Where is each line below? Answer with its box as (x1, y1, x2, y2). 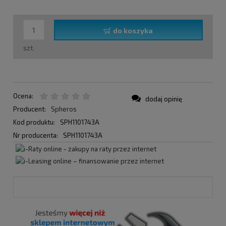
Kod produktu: (13, 118, 56, 126)
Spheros (50, 104, 77, 113)
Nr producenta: (13, 131, 60, 139)
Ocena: (13, 91, 33, 100)
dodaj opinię (145, 94, 182, 103)
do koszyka (113, 26, 153, 35)
